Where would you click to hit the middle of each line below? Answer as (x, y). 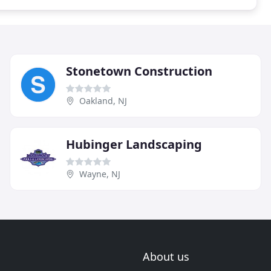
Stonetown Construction (139, 71)
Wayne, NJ (100, 174)
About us (166, 256)
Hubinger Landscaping (134, 144)
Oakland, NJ (103, 100)
